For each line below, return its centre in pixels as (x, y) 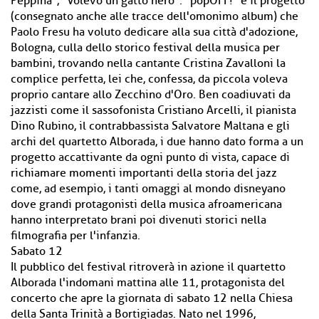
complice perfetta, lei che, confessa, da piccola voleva (149, 79)
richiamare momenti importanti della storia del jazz (144, 173)
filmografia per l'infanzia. (75, 236)
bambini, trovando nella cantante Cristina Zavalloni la (148, 63)
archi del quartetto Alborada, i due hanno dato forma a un (157, 142)
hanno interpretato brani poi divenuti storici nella (138, 220)
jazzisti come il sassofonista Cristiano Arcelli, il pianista (153, 110)
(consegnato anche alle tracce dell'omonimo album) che (155, 16)
